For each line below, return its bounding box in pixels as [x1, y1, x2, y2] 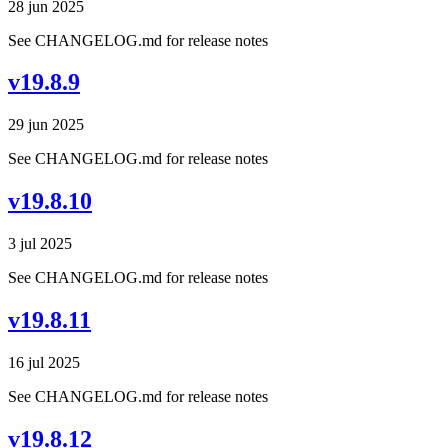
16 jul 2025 [8, 353, 80, 371]
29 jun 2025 [8, 116, 84, 134]
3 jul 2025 [8, 235, 72, 253]
